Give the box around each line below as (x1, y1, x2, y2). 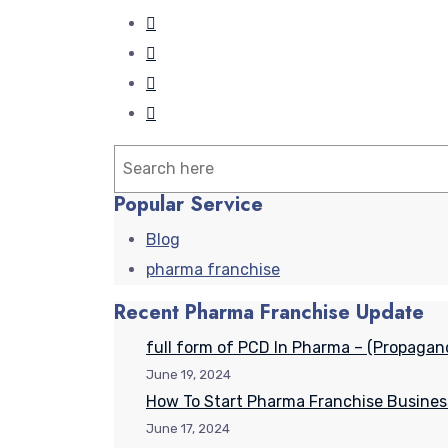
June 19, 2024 (146, 366, 231, 382)
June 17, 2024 (146, 420, 230, 436)
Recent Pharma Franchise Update (114, 297, 424, 327)
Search (113, 140, 179, 170)
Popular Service (114, 189, 263, 219)
